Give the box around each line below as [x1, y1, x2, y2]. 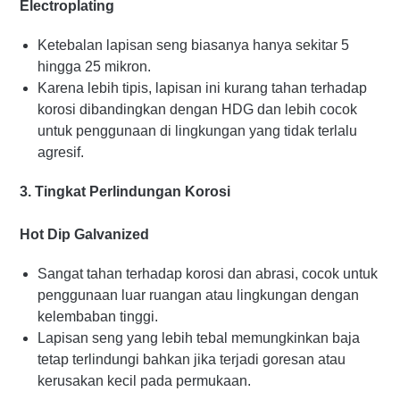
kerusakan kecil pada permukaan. [37, 372, 251, 388]
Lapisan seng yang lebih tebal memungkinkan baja [37, 329, 360, 346]
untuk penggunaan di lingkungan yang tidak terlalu [37, 122, 357, 138]
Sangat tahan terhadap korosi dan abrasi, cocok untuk [37, 265, 378, 281]
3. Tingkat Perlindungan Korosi [20, 183, 230, 199]
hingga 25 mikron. [37, 58, 151, 74]
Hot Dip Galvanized [20, 226, 149, 242]
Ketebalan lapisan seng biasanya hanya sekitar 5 [37, 37, 349, 53]
